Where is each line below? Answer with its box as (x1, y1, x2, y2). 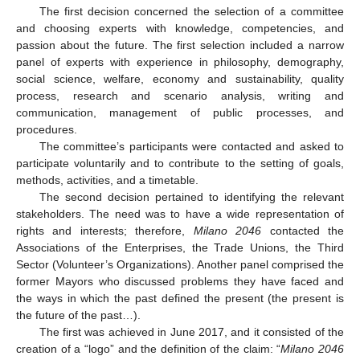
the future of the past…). (16, 308, 141, 321)
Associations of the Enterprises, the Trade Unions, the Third (16, 240, 344, 254)
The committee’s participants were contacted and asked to (39, 139, 344, 153)
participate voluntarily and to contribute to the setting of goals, (16, 156, 344, 170)
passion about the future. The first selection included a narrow (16, 38, 344, 51)
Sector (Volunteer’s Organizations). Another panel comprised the (16, 257, 344, 271)
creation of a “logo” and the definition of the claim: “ (16, 342, 281, 355)
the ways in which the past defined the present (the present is (16, 291, 344, 305)
